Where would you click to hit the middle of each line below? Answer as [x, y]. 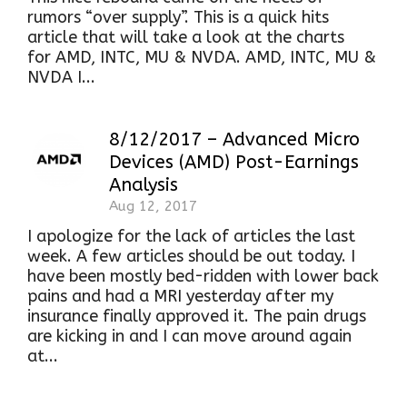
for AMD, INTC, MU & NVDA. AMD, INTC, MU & [202, 57]
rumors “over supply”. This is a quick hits [178, 17]
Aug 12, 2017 [153, 206]
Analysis [144, 185]
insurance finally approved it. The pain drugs [197, 316]
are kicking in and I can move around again [189, 336]
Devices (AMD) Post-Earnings [234, 162]
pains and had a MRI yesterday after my [180, 296]
